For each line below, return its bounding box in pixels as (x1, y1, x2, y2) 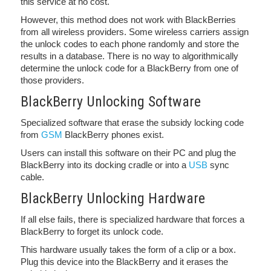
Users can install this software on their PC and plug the (21, 148, 236, 158)
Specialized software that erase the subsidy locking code (21, 117, 244, 128)
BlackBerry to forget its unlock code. (21, 226, 163, 237)
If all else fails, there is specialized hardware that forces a (21, 214, 244, 224)
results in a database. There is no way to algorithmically (21, 51, 238, 61)
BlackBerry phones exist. (62, 129, 164, 140)
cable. (21, 172, 44, 182)
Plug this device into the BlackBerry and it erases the (21, 256, 228, 267)
